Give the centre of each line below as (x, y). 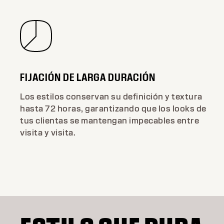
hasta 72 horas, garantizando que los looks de (113, 108)
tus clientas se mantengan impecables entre (109, 120)
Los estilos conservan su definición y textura (111, 96)
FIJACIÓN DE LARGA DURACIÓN (88, 77)
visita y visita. (48, 132)
